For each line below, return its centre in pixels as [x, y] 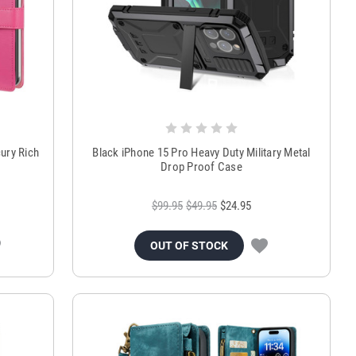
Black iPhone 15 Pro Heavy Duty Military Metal [201, 153]
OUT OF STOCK [190, 246]
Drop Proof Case [201, 167]
